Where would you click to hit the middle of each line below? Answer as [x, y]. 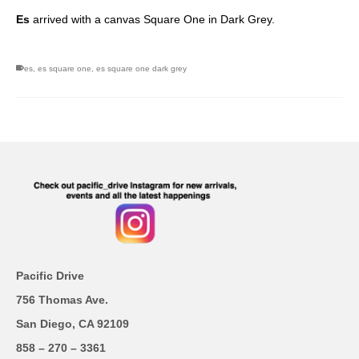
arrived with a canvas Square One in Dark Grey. [154, 20]
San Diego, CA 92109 [73, 324]
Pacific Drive [50, 276]
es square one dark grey [141, 69]
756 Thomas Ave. [62, 300]
